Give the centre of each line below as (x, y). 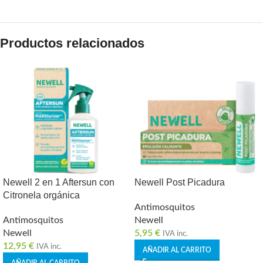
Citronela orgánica (41, 195)
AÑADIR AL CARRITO (177, 250)
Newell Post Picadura (180, 183)
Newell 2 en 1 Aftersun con (59, 183)
